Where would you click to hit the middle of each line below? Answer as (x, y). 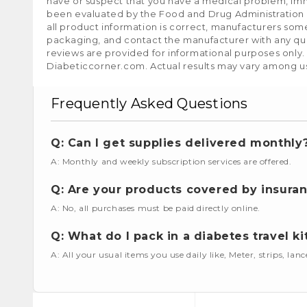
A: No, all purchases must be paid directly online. (156, 208)
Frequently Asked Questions (149, 103)
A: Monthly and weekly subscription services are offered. (171, 161)
